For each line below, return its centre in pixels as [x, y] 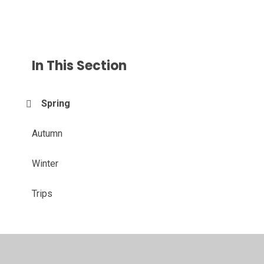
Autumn [47, 134]
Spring [56, 104]
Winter [45, 164]
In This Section [80, 66]
